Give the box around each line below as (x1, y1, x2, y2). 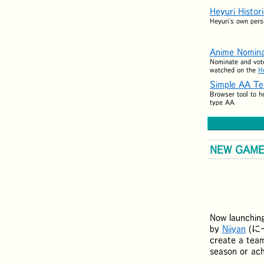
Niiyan (222, 223, 246, 233)
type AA (210, 98, 235, 106)
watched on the (210, 65, 258, 74)
